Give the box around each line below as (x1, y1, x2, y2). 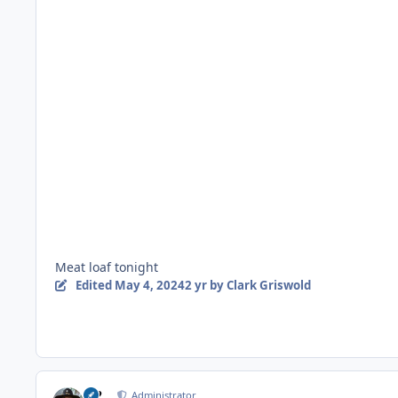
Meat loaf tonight (55, 259, 158, 276)
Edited (75, 277, 115, 294)
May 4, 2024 (114, 277, 185, 294)
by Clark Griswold (206, 277, 311, 294)
